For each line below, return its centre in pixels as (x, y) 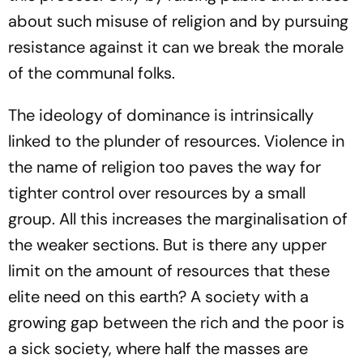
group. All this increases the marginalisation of (178, 219)
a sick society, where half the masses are (158, 348)
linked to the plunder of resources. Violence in (176, 141)
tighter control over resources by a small (157, 193)
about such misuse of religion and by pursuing (178, 21)
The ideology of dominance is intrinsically (161, 115)
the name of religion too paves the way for (164, 167)
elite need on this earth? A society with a (158, 297)
